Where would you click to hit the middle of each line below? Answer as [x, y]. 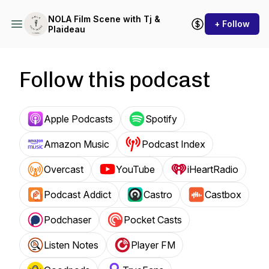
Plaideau [67, 29]
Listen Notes [71, 245]
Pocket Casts [153, 220]
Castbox [223, 195]
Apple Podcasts [78, 119]
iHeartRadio [213, 169]
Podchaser [68, 220]
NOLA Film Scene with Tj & [104, 19]
